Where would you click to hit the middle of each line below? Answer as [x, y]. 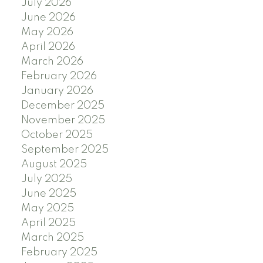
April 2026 [48, 47]
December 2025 [63, 106]
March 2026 [52, 62]
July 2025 [46, 179]
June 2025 [48, 194]
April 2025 [48, 223]
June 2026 [48, 18]
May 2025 [47, 209]
